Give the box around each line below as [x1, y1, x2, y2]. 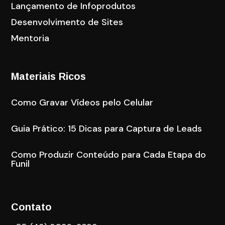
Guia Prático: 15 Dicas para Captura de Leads [11, 122, 202, 135]
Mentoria [11, 32, 50, 44]
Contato [11, 201, 52, 212]
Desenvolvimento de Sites [11, 16, 124, 28]
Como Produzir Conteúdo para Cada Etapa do [11, 148, 206, 161]
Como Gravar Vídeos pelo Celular [11, 96, 154, 108]
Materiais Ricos [11, 70, 86, 82]
